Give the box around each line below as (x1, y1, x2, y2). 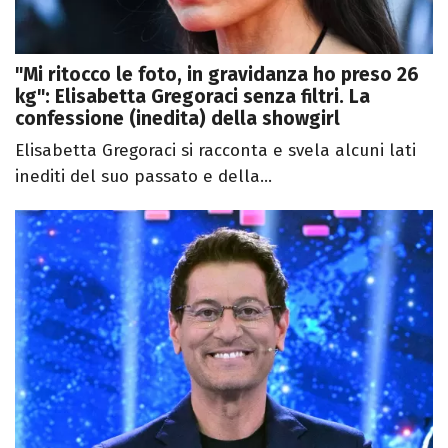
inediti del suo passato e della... (15, 166, 272, 188)
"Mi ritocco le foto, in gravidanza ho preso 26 (15, 63, 419, 87)
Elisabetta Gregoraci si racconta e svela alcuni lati (15, 140, 416, 162)
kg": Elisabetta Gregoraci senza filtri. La (15, 85, 370, 109)
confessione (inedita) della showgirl (15, 107, 340, 131)
